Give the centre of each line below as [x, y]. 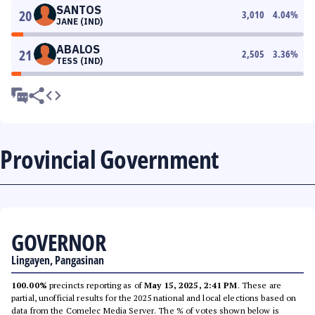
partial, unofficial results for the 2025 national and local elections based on [154, 298]
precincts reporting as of [96, 285]
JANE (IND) [79, 21]
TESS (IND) [79, 61]
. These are [259, 285]
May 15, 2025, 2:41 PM [191, 285]
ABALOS [78, 49]
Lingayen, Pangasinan [58, 260]
